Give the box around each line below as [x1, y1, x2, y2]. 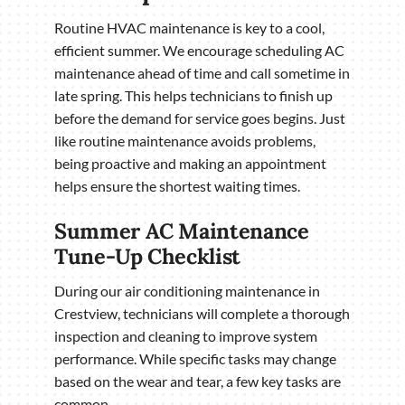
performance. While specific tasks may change [54, 350, 336, 368]
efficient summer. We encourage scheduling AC [54, 41, 344, 59]
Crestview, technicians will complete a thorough [54, 305, 350, 323]
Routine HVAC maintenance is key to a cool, [54, 18, 325, 36]
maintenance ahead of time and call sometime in [54, 63, 350, 81]
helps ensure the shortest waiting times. [54, 176, 300, 194]
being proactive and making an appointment [54, 154, 326, 172]
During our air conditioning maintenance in [54, 282, 320, 300]
